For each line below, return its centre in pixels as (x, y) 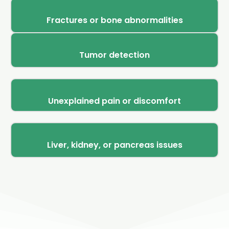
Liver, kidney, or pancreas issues (114, 145)
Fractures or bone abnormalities (114, 20)
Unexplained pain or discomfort (114, 101)
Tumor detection (114, 55)
